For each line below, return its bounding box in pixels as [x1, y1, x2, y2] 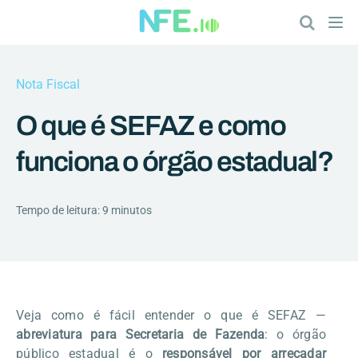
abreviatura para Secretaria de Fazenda [16, 327, 265, 342]
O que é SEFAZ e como [16, 110, 285, 141]
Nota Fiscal [16, 77, 80, 92]
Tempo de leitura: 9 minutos [16, 204, 152, 217]
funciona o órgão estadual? [16, 146, 332, 177]
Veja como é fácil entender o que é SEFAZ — [16, 308, 326, 323]
